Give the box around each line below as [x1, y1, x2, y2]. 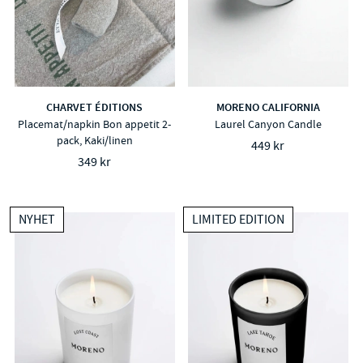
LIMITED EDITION [191, 211, 284, 228]
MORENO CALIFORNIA [216, 100, 320, 116]
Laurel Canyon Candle [214, 117, 322, 132]
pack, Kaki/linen [56, 133, 133, 148]
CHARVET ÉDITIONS [46, 100, 143, 116]
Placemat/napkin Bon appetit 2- [18, 117, 172, 132]
